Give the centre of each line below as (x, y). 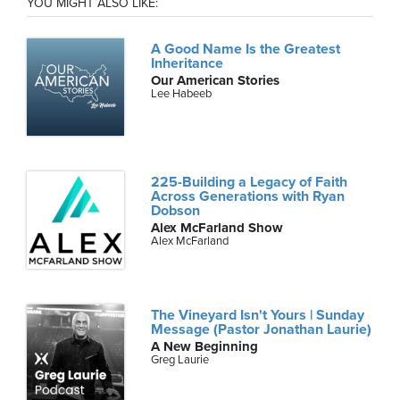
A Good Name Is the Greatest (246, 49)
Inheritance (187, 63)
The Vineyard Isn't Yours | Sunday (258, 316)
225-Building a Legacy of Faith (250, 183)
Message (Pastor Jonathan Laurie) (262, 330)
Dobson (176, 211)
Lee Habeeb (182, 93)
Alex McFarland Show (217, 228)
